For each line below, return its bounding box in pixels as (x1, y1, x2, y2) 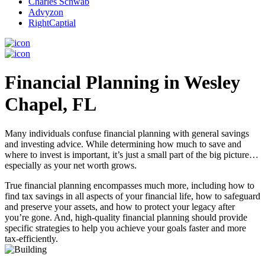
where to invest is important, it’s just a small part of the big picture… (5, 149, 258, 160)
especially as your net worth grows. (5, 160, 137, 170)
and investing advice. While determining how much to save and (5, 138, 241, 149)
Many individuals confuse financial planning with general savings (5, 128, 249, 138)
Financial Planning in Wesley (5, 72, 240, 93)
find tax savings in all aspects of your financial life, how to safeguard (5, 190, 260, 201)
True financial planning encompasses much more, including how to (5, 180, 254, 190)
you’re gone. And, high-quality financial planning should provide (5, 212, 247, 222)
